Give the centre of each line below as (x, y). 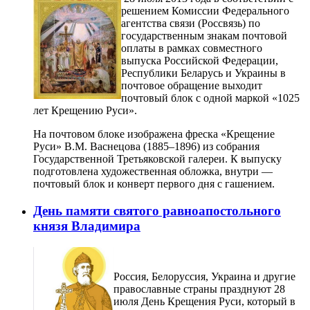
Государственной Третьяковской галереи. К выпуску (157, 159)
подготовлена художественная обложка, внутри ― (153, 172)
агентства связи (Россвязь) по (191, 24)
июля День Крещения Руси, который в (204, 301)
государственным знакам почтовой (204, 36)
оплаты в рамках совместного (192, 48)
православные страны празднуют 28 (199, 289)
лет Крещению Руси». (85, 111)
